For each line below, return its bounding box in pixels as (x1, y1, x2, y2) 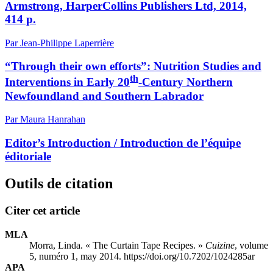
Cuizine (205, 239, 235, 250)
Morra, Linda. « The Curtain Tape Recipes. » (29, 239, 205, 250)
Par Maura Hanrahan (5, 114, 85, 125)
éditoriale (5, 150, 51, 163)
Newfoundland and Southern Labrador (5, 89, 204, 102)
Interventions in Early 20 (5, 76, 130, 89)
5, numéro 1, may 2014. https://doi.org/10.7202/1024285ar (29, 250, 255, 261)
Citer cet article (5, 204, 80, 217)
